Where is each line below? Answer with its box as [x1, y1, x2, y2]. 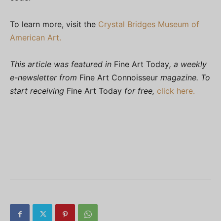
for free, [122, 86, 157, 96]
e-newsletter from [10, 73, 77, 83]
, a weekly [169, 59, 207, 70]
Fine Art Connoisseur [77, 73, 160, 83]
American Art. [10, 33, 61, 43]
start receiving [10, 86, 67, 96]
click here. [157, 86, 195, 96]
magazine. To [160, 73, 210, 83]
